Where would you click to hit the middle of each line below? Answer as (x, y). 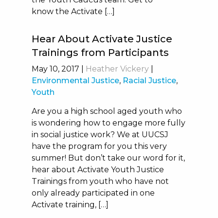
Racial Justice (149, 81)
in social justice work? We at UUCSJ (100, 135)
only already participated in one (93, 193)
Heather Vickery (117, 69)
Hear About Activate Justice (102, 39)
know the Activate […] (73, 11)
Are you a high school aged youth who (107, 111)
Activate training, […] (70, 205)
